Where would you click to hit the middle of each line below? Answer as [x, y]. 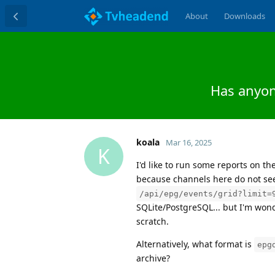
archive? [153, 258]
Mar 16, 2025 [189, 142]
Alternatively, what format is [195, 244]
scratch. [153, 221]
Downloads [244, 16]
